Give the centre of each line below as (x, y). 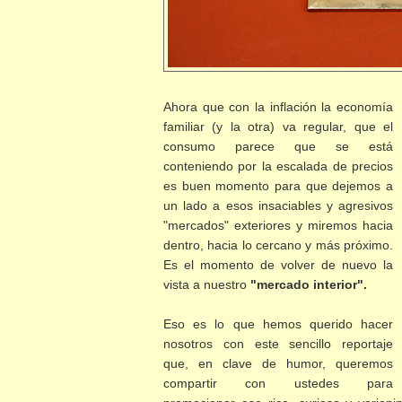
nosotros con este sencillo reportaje (279, 344)
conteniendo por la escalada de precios (279, 166)
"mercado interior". (309, 285)
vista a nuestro (207, 285)
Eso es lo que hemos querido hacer (279, 324)
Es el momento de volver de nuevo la (279, 265)
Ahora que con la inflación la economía (279, 107)
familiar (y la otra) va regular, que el (279, 127)
